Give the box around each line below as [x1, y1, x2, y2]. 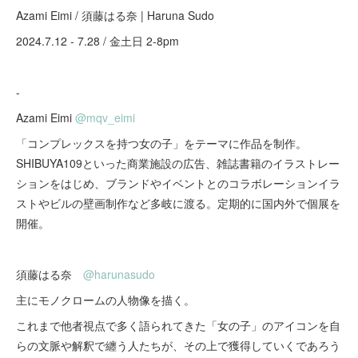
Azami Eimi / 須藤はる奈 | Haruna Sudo [16, 7, 214, 23]
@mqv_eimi [75, 109, 135, 125]
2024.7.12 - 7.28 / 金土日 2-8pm [16, 33, 179, 49]
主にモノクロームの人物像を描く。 [16, 292, 195, 308]
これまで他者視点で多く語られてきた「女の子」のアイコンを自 [16, 317, 340, 333]
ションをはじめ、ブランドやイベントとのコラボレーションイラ [16, 175, 340, 191]
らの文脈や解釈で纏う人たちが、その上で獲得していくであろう [16, 337, 340, 353]
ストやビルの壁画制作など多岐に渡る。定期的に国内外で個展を [16, 195, 340, 211]
